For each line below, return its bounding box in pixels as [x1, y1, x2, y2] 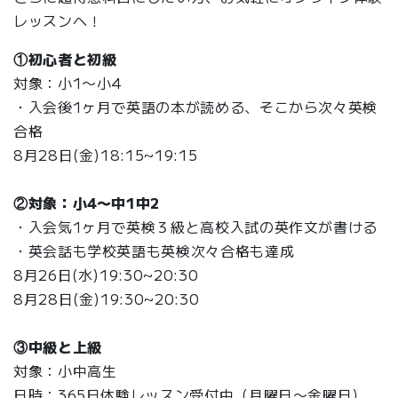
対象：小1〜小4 [13, 71, 123, 93]
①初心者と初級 [13, 47, 117, 69]
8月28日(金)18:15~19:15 [13, 143, 198, 165]
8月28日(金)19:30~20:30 [13, 287, 200, 309]
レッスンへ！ [13, 9, 102, 31]
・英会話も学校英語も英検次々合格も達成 [13, 239, 295, 261]
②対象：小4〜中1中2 [13, 191, 161, 213]
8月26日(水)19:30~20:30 [13, 263, 199, 285]
